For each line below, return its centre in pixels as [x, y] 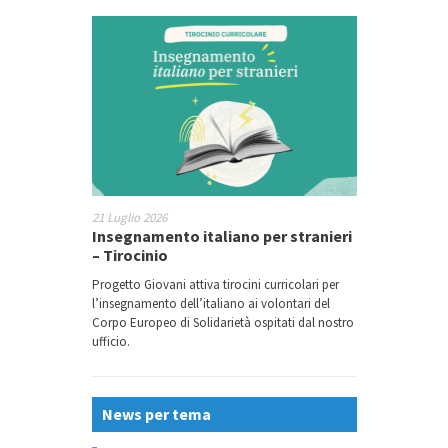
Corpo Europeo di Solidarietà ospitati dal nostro [222, 323]
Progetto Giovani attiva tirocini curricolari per [215, 285]
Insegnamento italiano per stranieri [221, 236]
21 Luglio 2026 [129, 218]
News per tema [156, 414]
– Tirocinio [129, 255]
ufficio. [110, 342]
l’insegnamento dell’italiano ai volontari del [210, 304]
